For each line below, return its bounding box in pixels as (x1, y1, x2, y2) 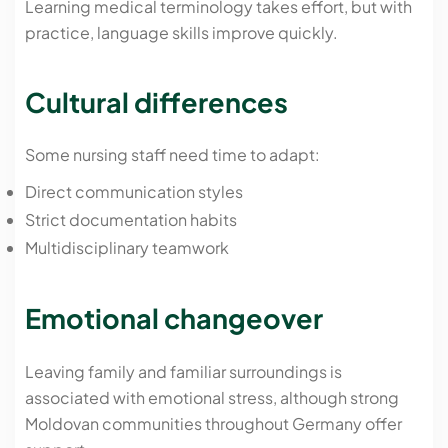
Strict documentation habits (25, 209, 237, 231)
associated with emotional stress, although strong (25, 386, 399, 408)
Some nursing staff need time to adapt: (25, 144, 320, 166)
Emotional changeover (25, 300, 323, 335)
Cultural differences (25, 84, 288, 119)
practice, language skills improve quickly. (25, 21, 338, 43)
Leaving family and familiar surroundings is (25, 360, 342, 382)
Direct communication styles (25, 181, 243, 203)
